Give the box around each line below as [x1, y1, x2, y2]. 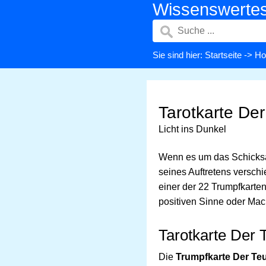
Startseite [205, 50, 242, 60]
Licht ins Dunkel [159, 124, 226, 134]
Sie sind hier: [153, 50, 205, 60]
